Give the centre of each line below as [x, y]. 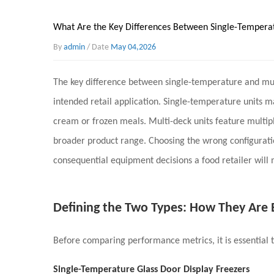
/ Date [98, 47]
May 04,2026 [133, 47]
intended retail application [106, 102]
